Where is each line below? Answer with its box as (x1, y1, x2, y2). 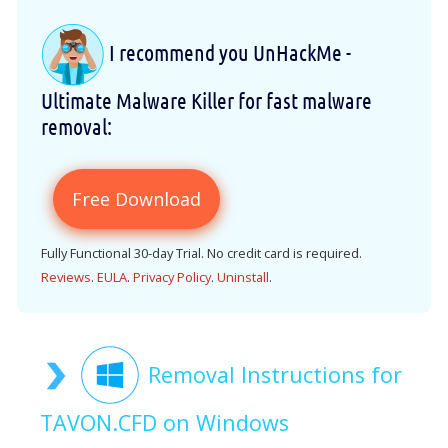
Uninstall (217, 268, 269, 287)
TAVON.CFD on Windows (40, 408, 289, 438)
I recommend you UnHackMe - (105, 38, 351, 65)
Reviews (41, 268, 91, 287)
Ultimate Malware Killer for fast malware (41, 87, 372, 114)
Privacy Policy (133, 268, 211, 287)
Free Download (72, 187, 201, 212)
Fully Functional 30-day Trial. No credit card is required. (41, 244, 362, 263)
